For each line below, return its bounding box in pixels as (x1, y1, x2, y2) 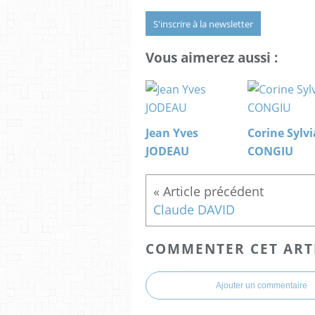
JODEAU (146, 143, 189, 160)
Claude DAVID (153, 201, 235, 219)
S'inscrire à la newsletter (153, 17, 253, 30)
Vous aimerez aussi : (146, 49, 278, 67)
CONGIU (247, 143, 293, 160)
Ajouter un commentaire (216, 280, 307, 290)
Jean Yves (146, 125, 198, 141)
